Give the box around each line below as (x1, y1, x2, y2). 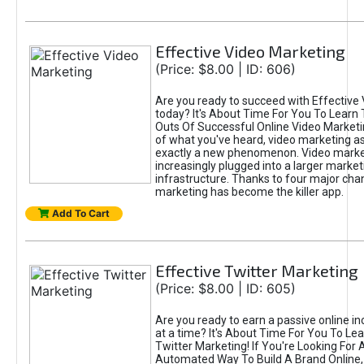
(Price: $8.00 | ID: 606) (154, 61, 296, 77)
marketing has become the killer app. (154, 185, 344, 198)
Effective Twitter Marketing (154, 261, 358, 280)
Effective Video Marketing (154, 41, 345, 61)
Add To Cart (49, 207, 110, 219)
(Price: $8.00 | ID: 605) (154, 280, 296, 297)
